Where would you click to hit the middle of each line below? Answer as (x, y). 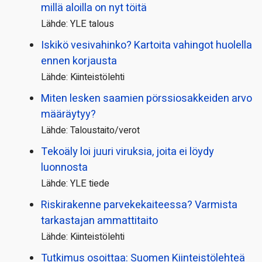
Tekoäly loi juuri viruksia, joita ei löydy (127, 152)
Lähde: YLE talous (77, 24)
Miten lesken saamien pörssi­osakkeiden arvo (146, 99)
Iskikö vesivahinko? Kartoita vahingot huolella (146, 46)
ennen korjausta (79, 61)
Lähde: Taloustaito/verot (90, 131)
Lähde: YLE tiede (75, 184)
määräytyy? (68, 115)
